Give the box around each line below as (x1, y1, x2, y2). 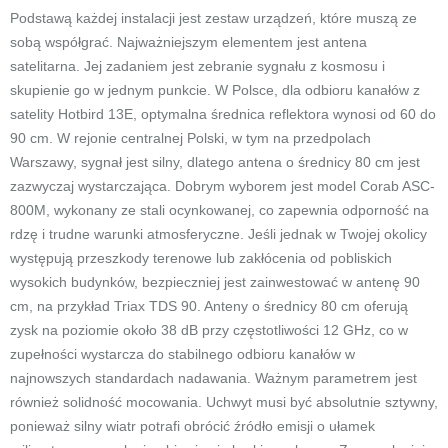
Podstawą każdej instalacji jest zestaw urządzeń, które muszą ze (10, 10, 417, 26)
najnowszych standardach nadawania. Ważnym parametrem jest (10, 370, 417, 386)
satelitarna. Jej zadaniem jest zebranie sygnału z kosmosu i (10, 58, 385, 74)
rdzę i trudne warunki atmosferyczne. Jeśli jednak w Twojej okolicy (10, 226, 427, 242)
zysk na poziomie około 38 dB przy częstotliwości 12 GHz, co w (10, 322, 408, 338)
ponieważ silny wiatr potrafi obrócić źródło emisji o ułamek (10, 418, 375, 434)
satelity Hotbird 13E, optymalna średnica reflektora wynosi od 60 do (10, 106, 436, 122)
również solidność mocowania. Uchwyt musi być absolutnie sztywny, (10, 394, 438, 410)
